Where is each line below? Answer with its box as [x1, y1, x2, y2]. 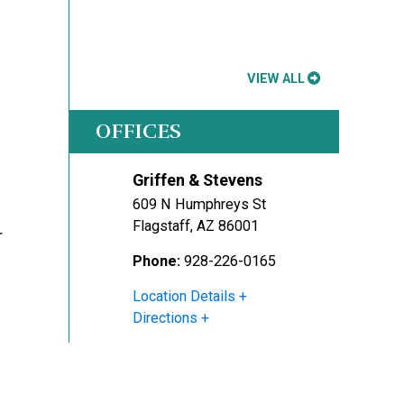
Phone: [133, 252, 180, 271]
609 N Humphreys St [133, 196, 266, 214]
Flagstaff [133, 217, 190, 235]
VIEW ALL [247, 70, 305, 87]
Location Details [133, 288, 235, 306]
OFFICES [96, 119, 181, 144]
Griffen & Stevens [133, 170, 262, 190]
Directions [133, 309, 197, 327]
